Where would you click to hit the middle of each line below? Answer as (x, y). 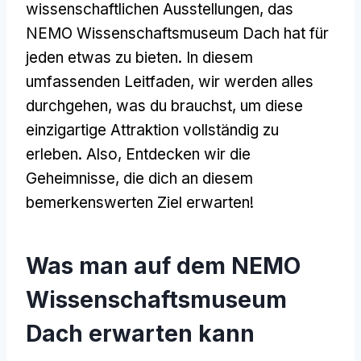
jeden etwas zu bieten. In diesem (139, 57)
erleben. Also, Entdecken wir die (138, 154)
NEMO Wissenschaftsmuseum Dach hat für (177, 33)
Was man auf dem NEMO (163, 266)
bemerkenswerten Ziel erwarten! (140, 202)
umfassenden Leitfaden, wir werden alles (170, 81)
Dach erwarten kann (140, 333)
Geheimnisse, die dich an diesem (139, 178)
